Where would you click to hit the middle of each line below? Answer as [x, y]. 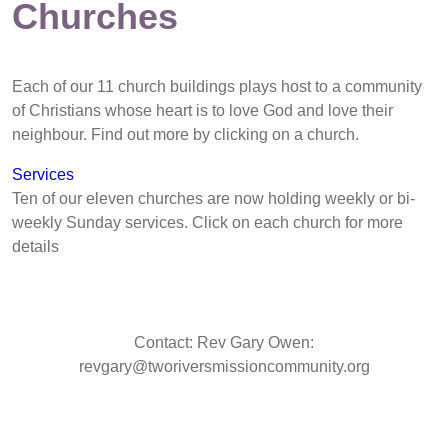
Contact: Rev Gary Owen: [224, 343]
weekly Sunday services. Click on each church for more [207, 223]
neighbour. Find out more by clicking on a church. [185, 135]
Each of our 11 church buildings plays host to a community [217, 87]
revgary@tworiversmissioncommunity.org [224, 367]
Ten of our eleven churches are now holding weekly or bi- [213, 199]
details [35, 247]
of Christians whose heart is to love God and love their [202, 111]
